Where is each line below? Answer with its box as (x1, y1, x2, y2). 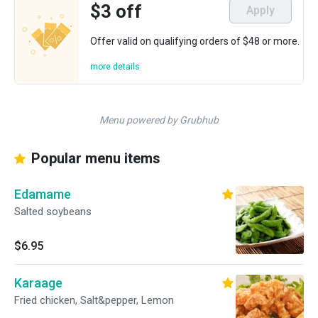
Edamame (14, 187, 71, 202)
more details (90, 62, 140, 72)
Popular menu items (28, 150, 160, 167)
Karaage (14, 275, 62, 290)
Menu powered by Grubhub (99, 114, 219, 126)
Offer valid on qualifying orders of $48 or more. (90, 35, 300, 47)
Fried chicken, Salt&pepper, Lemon (14, 294, 174, 307)
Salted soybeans (14, 205, 92, 218)
